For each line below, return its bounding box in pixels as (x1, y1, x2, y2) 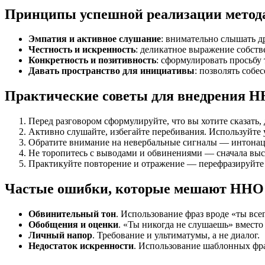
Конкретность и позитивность (28, 55, 156, 66)
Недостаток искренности (28, 241, 134, 251)
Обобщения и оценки (28, 219, 118, 230)
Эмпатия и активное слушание (28, 34, 161, 44)
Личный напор (28, 230, 92, 241)
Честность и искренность (28, 44, 135, 55)
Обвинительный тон (28, 209, 116, 219)
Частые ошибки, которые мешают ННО (5, 181, 264, 197)
